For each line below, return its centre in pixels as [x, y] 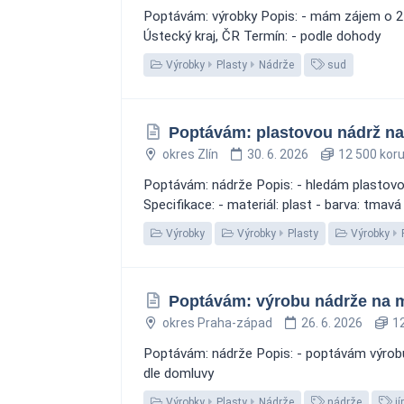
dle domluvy [179, 373]
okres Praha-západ [217, 323]
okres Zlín [190, 154]
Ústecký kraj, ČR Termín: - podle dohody [262, 36]
